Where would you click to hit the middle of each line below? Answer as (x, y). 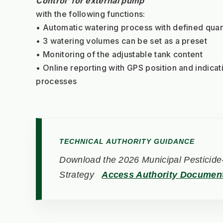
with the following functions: (91, 14)
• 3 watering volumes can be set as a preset (122, 41)
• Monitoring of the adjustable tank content (119, 55)
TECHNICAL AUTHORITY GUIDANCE (127, 142)
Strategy (78, 175)
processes (56, 81)
